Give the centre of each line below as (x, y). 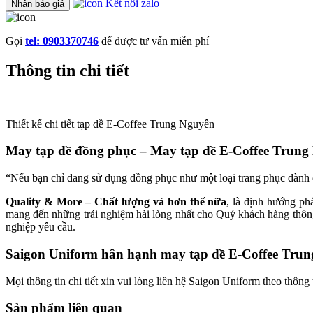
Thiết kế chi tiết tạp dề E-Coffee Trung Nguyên (110, 124)
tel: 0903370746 (62, 41)
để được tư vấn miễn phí (154, 41)
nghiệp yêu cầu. (41, 227)
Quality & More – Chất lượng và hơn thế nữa (116, 202)
